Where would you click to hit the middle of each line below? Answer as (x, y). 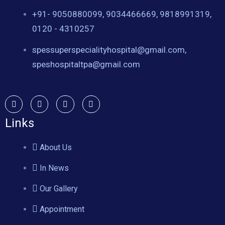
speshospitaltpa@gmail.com (86, 64)
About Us (56, 148)
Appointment (62, 209)
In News (54, 168)
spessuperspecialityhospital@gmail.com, (109, 50)
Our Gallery (59, 189)
